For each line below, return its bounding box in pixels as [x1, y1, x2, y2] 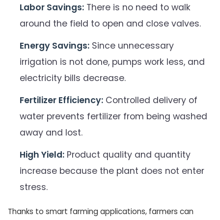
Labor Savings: [20, 1, 84, 13]
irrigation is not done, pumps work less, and [20, 55, 205, 68]
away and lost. [20, 126, 82, 138]
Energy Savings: [20, 39, 89, 52]
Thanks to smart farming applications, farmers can [8, 206, 193, 217]
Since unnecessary [89, 39, 174, 52]
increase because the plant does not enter [20, 165, 204, 177]
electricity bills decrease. [20, 72, 126, 84]
